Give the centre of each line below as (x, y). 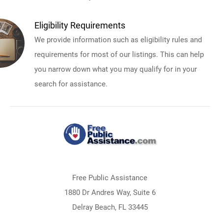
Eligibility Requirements (80, 25)
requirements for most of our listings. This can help (119, 55)
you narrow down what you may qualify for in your (116, 69)
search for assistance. (71, 84)
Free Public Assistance (110, 178)
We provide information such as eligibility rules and (118, 40)
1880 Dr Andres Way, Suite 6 (110, 192)
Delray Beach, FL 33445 (110, 207)
